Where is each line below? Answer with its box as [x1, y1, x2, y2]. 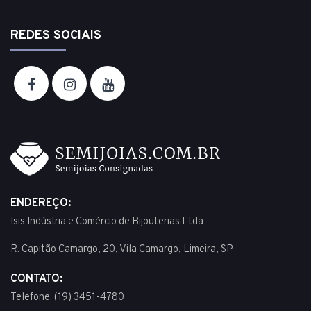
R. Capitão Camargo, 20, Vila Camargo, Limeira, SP [10, 243, 233, 257]
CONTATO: [10, 272, 62, 287]
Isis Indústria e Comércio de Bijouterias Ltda [10, 215, 203, 229]
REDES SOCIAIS [10, 28, 101, 44]
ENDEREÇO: [10, 196, 71, 211]
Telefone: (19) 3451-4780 [10, 291, 124, 305]
